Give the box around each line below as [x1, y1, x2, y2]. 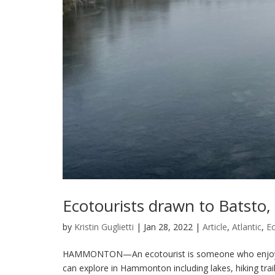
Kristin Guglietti [74, 220, 134, 233]
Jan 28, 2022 [144, 220, 193, 233]
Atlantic [232, 220, 261, 233]
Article [203, 220, 227, 233]
